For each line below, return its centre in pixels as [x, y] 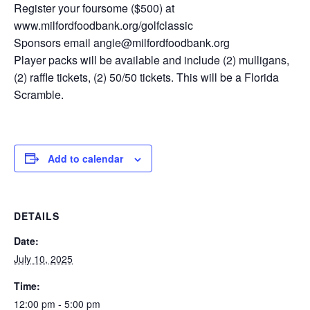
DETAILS [37, 216]
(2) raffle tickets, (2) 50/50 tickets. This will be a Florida [146, 77]
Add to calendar [85, 158]
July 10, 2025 [43, 258]
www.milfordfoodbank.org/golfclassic [103, 25]
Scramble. [39, 94]
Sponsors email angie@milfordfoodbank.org [122, 42]
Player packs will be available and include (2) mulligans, [152, 60]
